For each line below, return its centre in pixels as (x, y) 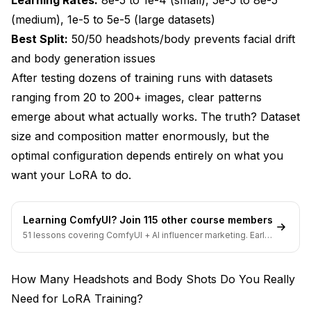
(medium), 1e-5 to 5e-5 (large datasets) (113, 19)
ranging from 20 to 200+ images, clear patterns (136, 97)
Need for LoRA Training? (77, 298)
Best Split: (40, 39)
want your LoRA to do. (71, 175)
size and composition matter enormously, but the (140, 136)
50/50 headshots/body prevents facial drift (182, 39)
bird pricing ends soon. (70, 246)
